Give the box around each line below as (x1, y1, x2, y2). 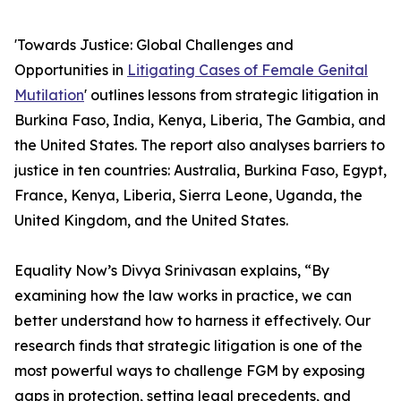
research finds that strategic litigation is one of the (14, 337, 363, 355)
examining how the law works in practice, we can (14, 286, 352, 305)
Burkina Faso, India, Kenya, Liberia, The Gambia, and (14, 111, 386, 130)
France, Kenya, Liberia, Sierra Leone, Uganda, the (14, 186, 363, 205)
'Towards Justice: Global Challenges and (14, 36, 294, 55)
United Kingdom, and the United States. (14, 211, 288, 230)
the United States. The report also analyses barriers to (14, 136, 385, 155)
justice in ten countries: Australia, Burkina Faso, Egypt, (14, 161, 387, 180)
